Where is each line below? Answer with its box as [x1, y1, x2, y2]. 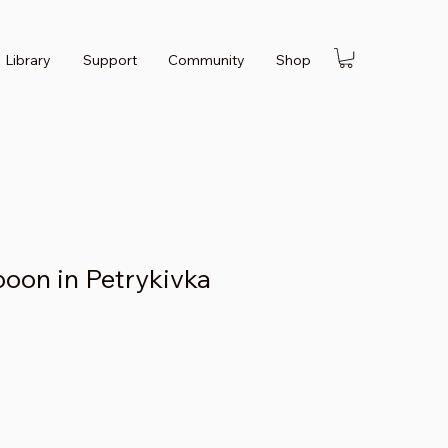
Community [167, 51, 245, 69]
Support [82, 51, 137, 69]
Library [5, 51, 52, 69]
